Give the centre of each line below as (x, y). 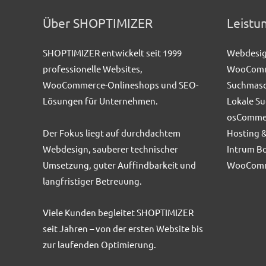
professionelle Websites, (93, 69)
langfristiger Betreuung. (92, 180)
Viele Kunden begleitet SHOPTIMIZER (118, 212)
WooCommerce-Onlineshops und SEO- (121, 85)
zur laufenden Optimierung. (99, 244)
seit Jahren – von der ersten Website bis (123, 228)
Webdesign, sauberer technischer (110, 148)
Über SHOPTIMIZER (98, 23)
